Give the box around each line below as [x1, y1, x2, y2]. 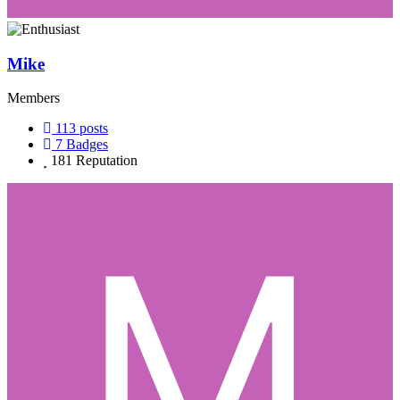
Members [7, 90, 60, 106]
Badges [66, 137, 108, 153]
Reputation [76, 153, 137, 169]
